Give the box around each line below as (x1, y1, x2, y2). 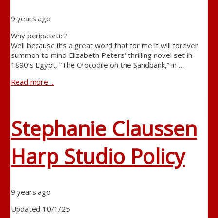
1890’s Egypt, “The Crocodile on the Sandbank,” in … (10, 60, 184, 70)
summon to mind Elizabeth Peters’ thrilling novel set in (10, 50, 192, 60)
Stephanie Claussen (10, 114, 197, 142)
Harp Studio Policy (10, 142, 185, 170)
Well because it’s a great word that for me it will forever (10, 40, 198, 51)
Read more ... (10, 77, 54, 87)
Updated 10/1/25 (10, 203, 70, 214)
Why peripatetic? (10, 31, 67, 41)
